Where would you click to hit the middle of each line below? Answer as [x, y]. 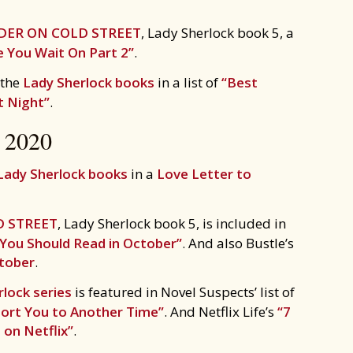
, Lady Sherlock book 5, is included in [172, 223]
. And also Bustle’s [238, 243]
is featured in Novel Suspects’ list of [183, 292]
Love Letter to [204, 174]
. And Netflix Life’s [221, 312]
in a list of [188, 82]
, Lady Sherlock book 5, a [217, 33]
